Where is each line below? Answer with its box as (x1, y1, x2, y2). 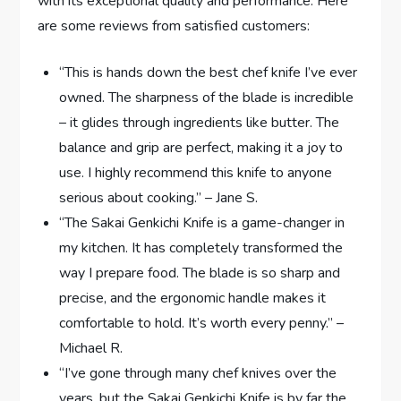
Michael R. (59, 338, 124, 359)
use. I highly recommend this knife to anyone (59, 163, 333, 183)
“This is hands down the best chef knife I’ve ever (59, 63, 358, 83)
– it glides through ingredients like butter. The (59, 113, 340, 133)
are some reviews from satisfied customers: (38, 16, 311, 37)
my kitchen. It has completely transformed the (59, 238, 344, 259)
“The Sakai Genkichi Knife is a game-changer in (59, 213, 346, 234)
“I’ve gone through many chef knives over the (59, 363, 337, 384)
